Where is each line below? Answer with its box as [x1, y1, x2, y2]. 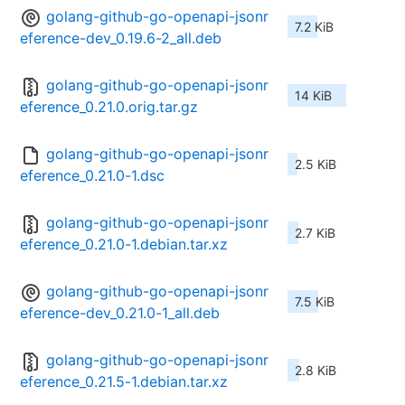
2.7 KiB [295, 225, 335, 241]
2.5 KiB [295, 156, 336, 173]
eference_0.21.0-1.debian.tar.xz [20, 235, 228, 254]
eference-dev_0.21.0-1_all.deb [20, 304, 220, 323]
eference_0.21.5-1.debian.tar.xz [20, 372, 228, 391]
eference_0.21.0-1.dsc [20, 166, 165, 185]
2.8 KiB [295, 363, 336, 379]
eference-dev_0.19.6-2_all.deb [20, 29, 221, 48]
